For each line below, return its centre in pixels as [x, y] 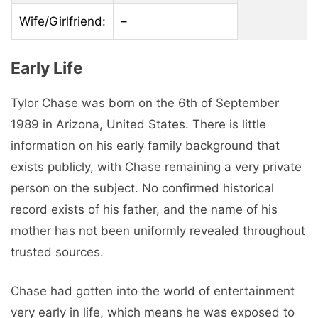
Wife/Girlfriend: [62, 22]
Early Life [47, 68]
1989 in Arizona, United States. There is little [138, 124]
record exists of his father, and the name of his [144, 209]
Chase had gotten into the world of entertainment [153, 291]
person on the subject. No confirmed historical [142, 188]
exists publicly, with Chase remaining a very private [156, 166]
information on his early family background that [145, 145]
